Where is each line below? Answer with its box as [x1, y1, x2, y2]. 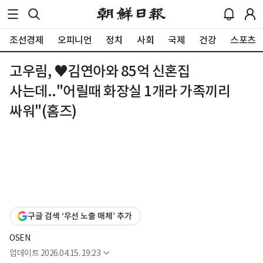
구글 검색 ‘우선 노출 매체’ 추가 [28, 211, 132, 222]
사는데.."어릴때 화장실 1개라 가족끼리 [9, 82, 230, 100]
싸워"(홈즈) [9, 102, 77, 120]
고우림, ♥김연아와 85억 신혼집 [9, 62, 190, 80]
